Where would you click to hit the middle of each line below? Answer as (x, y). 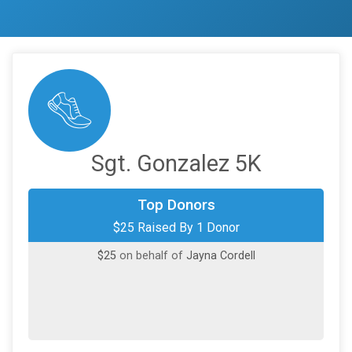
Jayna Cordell (220, 256)
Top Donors (176, 205)
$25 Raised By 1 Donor (176, 228)
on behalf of (152, 256)
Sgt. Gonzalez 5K (176, 164)
